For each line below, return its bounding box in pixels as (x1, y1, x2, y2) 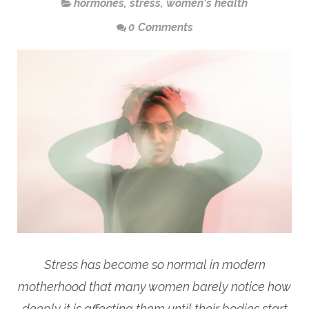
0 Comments (128, 21, 193, 34)
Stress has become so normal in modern (43, 257, 266, 272)
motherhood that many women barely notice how (18, 279, 291, 295)
